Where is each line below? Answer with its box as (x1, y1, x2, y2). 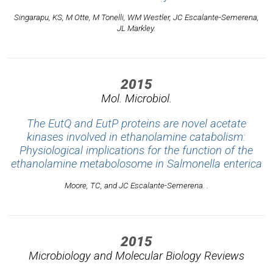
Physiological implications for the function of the (19, 144, 253, 158)
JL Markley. (117, 23, 156, 33)
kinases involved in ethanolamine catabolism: (27, 130, 246, 144)
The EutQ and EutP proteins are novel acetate (26, 117, 246, 131)
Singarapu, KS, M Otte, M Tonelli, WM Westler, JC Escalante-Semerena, (13, 12, 259, 22)
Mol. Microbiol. (101, 92, 172, 106)
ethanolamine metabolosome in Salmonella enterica (10, 157, 262, 171)
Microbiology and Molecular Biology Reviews (28, 249, 244, 263)
